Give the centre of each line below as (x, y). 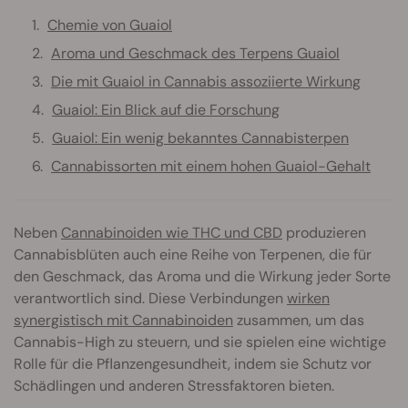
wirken (308, 298)
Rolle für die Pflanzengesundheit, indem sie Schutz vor (193, 363)
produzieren (324, 232)
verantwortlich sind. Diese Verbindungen (150, 298)
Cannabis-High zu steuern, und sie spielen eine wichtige (200, 342)
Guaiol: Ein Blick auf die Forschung (166, 109)
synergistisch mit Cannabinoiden (123, 320)
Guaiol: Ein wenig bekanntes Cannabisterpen (200, 138)
